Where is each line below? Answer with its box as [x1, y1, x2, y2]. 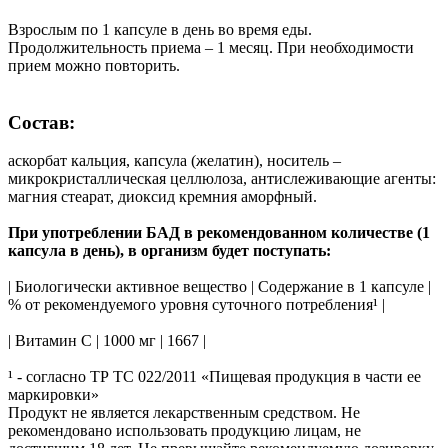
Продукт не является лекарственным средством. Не [8, 404, 360, 422]
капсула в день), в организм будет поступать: [8, 242, 331, 260]
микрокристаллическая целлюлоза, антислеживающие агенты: [8, 170, 436, 188]
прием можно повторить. [8, 57, 188, 75]
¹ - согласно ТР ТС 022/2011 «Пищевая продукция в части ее [8, 368, 421, 386]
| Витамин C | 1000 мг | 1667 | [8, 332, 206, 350]
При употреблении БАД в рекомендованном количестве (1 [8, 224, 430, 242]
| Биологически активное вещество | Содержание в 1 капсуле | [8, 278, 431, 296]
